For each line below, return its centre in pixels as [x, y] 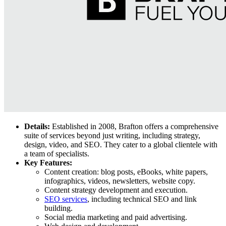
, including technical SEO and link [142, 199]
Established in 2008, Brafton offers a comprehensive [134, 126]
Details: [37, 126]
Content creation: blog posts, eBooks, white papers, [126, 172]
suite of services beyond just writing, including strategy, [112, 135]
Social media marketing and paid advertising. [116, 217]
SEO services [66, 199]
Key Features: [48, 162]
